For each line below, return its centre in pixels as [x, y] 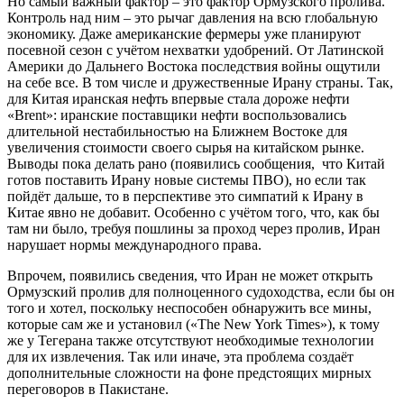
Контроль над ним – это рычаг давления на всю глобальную [193, 17]
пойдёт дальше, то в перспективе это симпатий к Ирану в [185, 196]
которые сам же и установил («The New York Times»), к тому [193, 324]
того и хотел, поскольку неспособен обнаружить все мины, [189, 308]
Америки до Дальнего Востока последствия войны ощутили [194, 66]
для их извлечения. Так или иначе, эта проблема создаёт [180, 356]
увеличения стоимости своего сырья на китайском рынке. [186, 147]
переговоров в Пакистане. [88, 389]
